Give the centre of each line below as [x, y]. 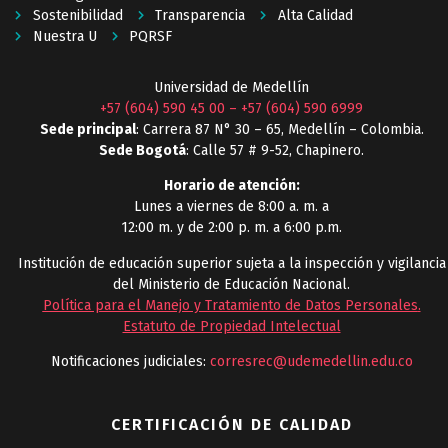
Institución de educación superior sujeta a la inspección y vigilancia [231, 263]
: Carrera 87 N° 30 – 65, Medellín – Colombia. [279, 129]
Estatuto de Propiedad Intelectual [231, 326]
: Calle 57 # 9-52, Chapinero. [275, 150]
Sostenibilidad [77, 15]
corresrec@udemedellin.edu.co [311, 362]
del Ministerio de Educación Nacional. [231, 284]
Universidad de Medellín [231, 87]
